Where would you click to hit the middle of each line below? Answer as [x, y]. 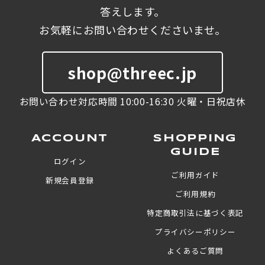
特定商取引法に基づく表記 [195, 212]
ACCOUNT [70, 139]
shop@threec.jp [132, 72]
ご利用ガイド [195, 174]
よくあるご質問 [195, 250]
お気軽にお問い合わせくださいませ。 [132, 30]
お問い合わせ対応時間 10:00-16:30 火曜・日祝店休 [132, 102]
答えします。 [132, 12]
